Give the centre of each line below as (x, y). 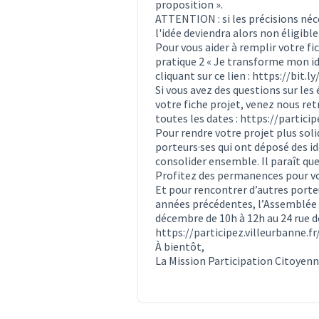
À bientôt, (180, 246)
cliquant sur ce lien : (204, 75)
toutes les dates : (198, 118)
